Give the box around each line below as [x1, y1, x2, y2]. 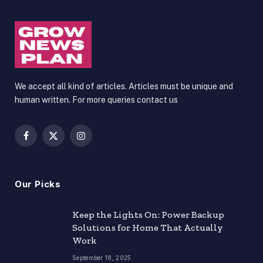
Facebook [25, 136, 63, 146]
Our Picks [15, 178, 61, 190]
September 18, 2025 [72, 254, 131, 261]
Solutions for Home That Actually [72, 221, 223, 233]
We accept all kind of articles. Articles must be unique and [15, 81, 233, 91]
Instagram [80, 136, 119, 146]
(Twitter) [52, 148, 85, 158]
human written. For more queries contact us [15, 95, 178, 104]
